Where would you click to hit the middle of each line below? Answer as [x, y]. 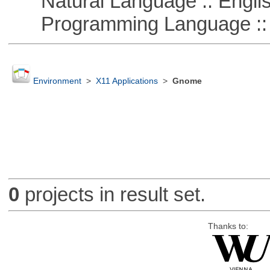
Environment [57, 81]
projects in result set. [112, 195]
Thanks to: [228, 226]
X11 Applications [127, 81]
